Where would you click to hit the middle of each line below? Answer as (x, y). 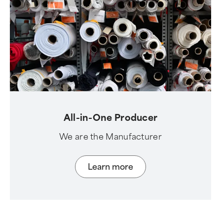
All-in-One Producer (110, 118)
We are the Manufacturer (110, 137)
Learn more (110, 167)
